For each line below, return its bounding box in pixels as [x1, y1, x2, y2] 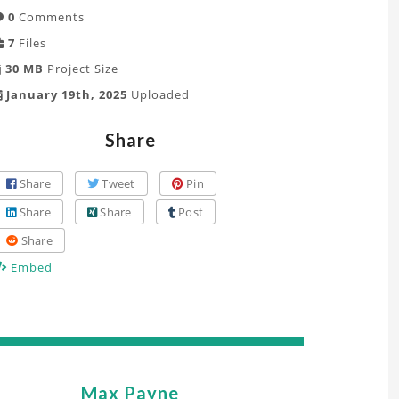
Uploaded [127, 86, 190, 102]
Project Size [44, 61, 118, 77]
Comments [15, 9, 85, 25]
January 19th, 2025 [3, 86, 127, 102]
